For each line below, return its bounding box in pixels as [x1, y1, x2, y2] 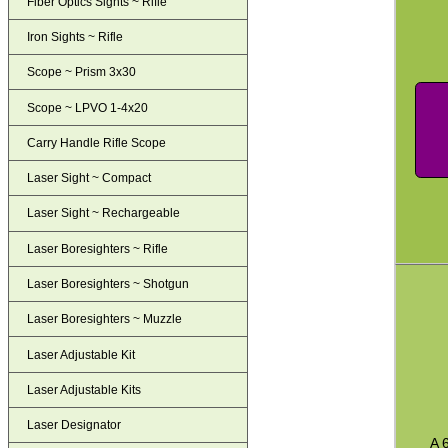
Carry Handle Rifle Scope [27, 135, 167, 150]
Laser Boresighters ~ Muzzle [27, 312, 183, 327]
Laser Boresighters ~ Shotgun [27, 276, 190, 291]
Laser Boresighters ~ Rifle [27, 241, 169, 256]
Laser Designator [27, 418, 122, 433]
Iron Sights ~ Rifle [27, 29, 124, 44]
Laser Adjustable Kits [27, 382, 142, 397]
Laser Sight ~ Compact [27, 171, 152, 186]
